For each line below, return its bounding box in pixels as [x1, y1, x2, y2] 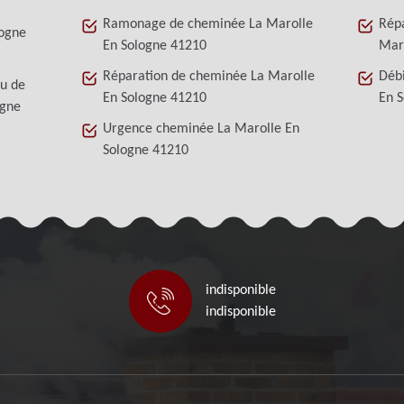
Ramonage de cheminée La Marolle [103, 17, 314, 32]
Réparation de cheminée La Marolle [103, 69, 316, 84]
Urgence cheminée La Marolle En [103, 122, 300, 136]
